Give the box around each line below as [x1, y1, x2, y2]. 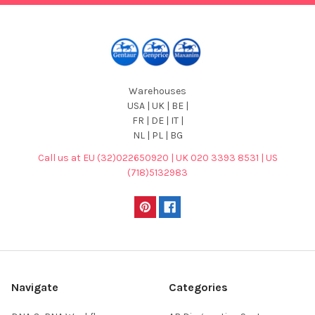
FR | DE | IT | [131, 114, 184, 127]
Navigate [11, 280, 58, 294]
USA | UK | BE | [127, 99, 188, 112]
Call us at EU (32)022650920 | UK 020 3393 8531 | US [37, 151, 278, 164]
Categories [169, 280, 228, 294]
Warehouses [129, 84, 186, 97]
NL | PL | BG [132, 129, 183, 141]
